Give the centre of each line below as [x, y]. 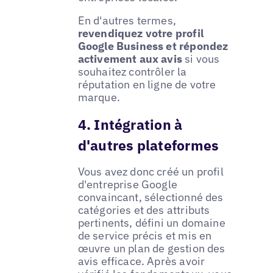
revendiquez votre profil [140, 33]
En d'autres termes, [127, 20]
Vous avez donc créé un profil [151, 172]
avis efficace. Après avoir [141, 261]
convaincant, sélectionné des [151, 197]
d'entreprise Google [128, 185]
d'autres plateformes [148, 145]
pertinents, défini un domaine [151, 223]
